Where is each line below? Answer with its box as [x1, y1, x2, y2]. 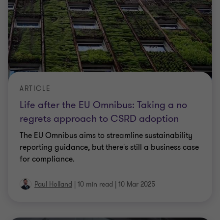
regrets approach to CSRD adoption [20, 112, 179, 125]
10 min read [78, 180, 113, 189]
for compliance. [20, 154, 75, 165]
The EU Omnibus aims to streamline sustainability [20, 130, 192, 141]
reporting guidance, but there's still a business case [20, 142, 199, 153]
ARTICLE [20, 84, 51, 93]
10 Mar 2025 [118, 180, 155, 189]
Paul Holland [34, 180, 72, 189]
